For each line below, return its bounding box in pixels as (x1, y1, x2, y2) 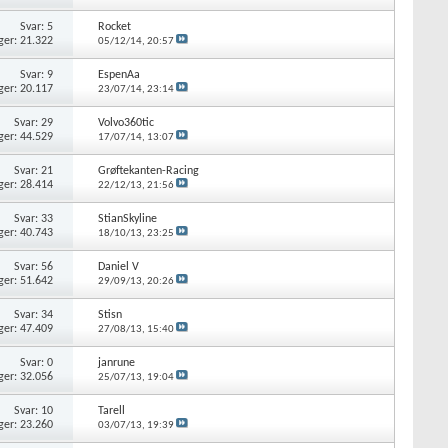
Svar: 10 (14, 404, 54, 417)
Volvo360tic (97, 116, 154, 129)
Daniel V (97, 260, 139, 273)
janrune (97, 356, 135, 369)
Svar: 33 (14, 212, 54, 225)
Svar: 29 (14, 116, 54, 129)
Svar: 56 (14, 260, 54, 273)
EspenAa (97, 68, 140, 81)
